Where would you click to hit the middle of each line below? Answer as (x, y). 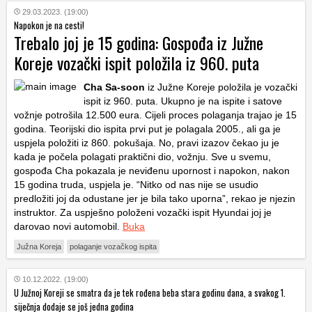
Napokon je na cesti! (49, 25)
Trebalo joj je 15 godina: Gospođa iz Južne (139, 42)
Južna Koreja (39, 246)
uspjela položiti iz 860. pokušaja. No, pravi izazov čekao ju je (147, 142)
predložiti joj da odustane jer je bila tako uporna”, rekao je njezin (155, 198)
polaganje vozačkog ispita (113, 246)
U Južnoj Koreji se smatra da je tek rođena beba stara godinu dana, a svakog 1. (150, 292)
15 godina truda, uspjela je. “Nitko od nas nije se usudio (136, 184)
